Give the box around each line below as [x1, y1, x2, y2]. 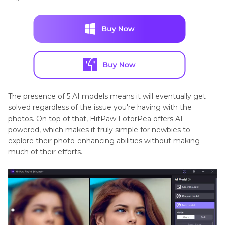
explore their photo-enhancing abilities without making [8, 136, 200, 145]
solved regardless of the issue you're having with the [8, 102, 192, 112]
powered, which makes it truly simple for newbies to [8, 125, 190, 134]
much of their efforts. [8, 147, 82, 156]
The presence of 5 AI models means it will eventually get [8, 91, 206, 101]
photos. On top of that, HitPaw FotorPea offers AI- [8, 114, 185, 123]
